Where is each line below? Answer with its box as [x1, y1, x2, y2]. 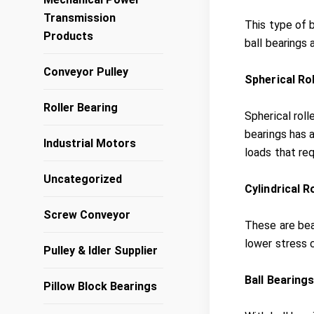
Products [43, 29, 93, 43]
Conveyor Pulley [43, 65, 128, 78]
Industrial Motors [43, 137, 136, 150]
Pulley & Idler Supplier [43, 244, 158, 257]
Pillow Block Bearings [43, 280, 157, 293]
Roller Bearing [43, 101, 118, 114]
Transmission [43, 11, 116, 25]
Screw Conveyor [43, 208, 130, 221]
